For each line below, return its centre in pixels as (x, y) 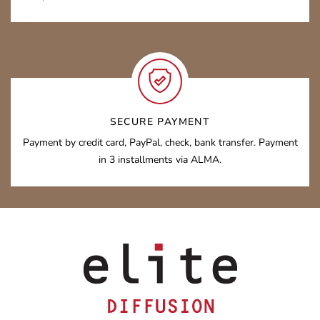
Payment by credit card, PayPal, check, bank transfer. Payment (160, 142)
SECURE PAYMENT (160, 122)
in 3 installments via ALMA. (160, 160)
